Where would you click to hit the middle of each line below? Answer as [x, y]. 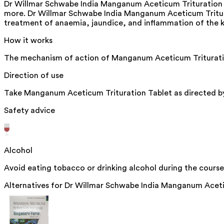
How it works [28, 40]
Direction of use [34, 75]
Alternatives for [34, 185]
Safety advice [29, 110]
